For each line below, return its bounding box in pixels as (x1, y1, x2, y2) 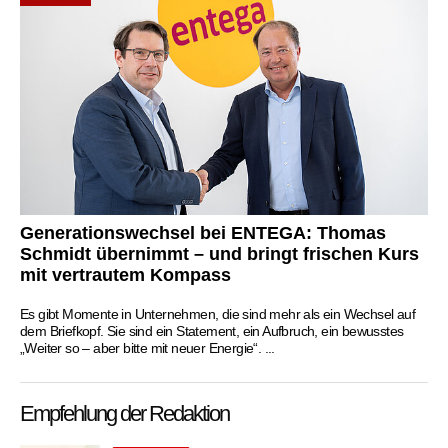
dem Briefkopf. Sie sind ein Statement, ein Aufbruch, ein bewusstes (20, 322, 404, 339)
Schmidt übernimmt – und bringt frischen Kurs (20, 243, 419, 264)
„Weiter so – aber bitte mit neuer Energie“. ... (20, 339, 275, 356)
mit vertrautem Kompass (20, 264, 231, 285)
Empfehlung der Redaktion (20, 400, 229, 426)
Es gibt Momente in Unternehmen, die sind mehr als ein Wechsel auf (20, 305, 415, 322)
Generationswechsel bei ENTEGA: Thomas (20, 222, 386, 243)
